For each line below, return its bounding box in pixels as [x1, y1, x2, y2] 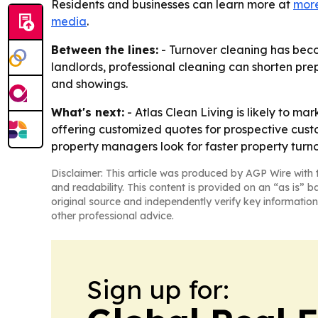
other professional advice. [51, 209, 174, 222]
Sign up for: [87, 273, 229, 305]
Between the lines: [51, 43, 158, 57]
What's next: [51, 105, 124, 119]
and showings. [51, 77, 128, 91]
